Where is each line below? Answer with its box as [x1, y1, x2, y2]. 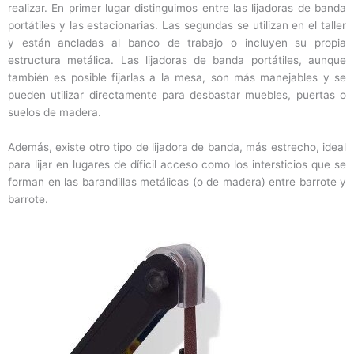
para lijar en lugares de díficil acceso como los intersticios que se [8, 158, 346, 171]
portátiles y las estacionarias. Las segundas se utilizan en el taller [8, 19, 346, 32]
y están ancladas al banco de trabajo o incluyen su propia [8, 36, 346, 50]
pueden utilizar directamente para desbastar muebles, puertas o [8, 88, 346, 102]
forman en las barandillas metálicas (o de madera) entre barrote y [8, 175, 346, 189]
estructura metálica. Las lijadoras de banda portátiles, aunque [8, 54, 346, 67]
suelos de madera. [8, 106, 101, 119]
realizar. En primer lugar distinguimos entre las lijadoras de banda [8, 2, 346, 15]
